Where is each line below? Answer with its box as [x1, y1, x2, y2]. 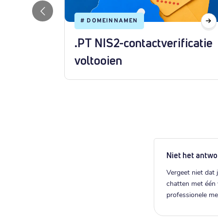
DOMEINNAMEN [87, 17, 138, 25]
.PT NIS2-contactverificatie [74, 36, 213, 50]
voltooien [74, 53, 122, 68]
